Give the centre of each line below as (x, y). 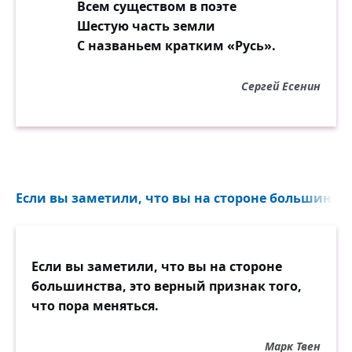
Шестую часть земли (146, 26)
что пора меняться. (95, 305)
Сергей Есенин (281, 86)
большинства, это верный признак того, (167, 286)
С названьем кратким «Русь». (176, 45)
